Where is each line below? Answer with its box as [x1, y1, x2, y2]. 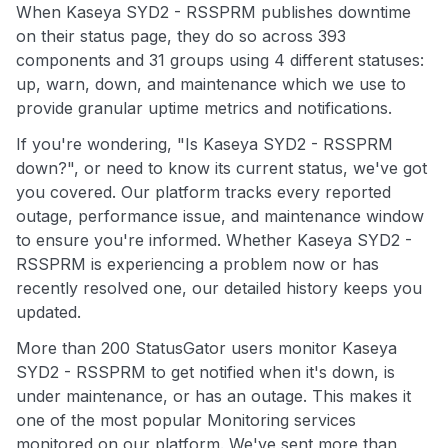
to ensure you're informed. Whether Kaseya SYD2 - [16, 230, 412, 251]
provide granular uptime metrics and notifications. [16, 98, 392, 119]
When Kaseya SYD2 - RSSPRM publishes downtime [16, 2, 411, 23]
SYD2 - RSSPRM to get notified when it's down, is [16, 362, 395, 383]
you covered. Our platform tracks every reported [16, 182, 391, 203]
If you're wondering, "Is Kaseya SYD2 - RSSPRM [16, 134, 393, 155]
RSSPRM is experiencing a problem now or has [16, 254, 379, 275]
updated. [16, 302, 81, 323]
